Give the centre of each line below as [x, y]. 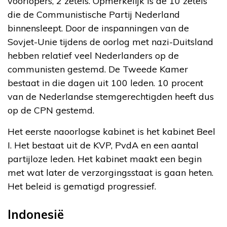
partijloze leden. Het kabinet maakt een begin [105, 159]
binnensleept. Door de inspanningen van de [98, 28]
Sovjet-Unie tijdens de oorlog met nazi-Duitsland [110, 42]
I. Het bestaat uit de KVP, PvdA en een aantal [103, 145]
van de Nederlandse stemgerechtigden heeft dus [111, 96]
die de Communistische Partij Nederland [94, 14]
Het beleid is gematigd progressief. [82, 186]
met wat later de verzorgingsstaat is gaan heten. [110, 172]
